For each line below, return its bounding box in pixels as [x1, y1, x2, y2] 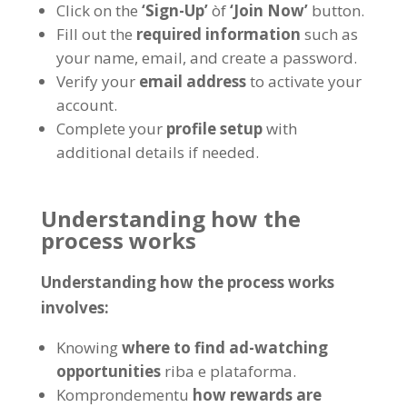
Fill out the [55, 24, 133, 45]
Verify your [55, 71, 135, 92]
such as [303, 24, 358, 45]
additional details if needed [55, 142, 255, 163]
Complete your [55, 118, 163, 139]
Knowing [55, 337, 118, 358]
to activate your [249, 71, 362, 92]
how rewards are [192, 384, 322, 405]
